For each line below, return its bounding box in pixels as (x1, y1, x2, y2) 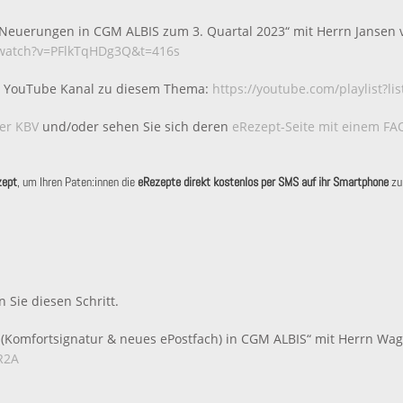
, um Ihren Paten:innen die (17, 173, 138, 190)
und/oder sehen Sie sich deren (39, 117, 232, 135)
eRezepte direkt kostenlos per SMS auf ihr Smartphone (138, 173, 389, 190)
